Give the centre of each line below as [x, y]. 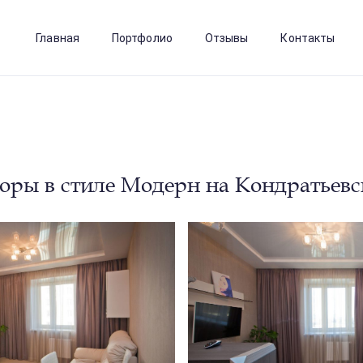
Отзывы [226, 38]
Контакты [308, 38]
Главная [58, 38]
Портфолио [142, 38]
